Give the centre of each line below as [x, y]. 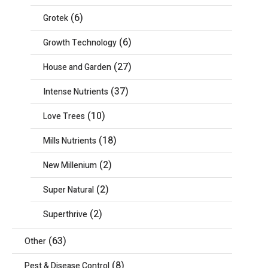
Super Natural [68, 190]
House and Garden [77, 67]
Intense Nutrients [75, 92]
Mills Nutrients [69, 141]
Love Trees [64, 116]
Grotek [55, 18]
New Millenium [70, 165]
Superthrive [65, 214]
